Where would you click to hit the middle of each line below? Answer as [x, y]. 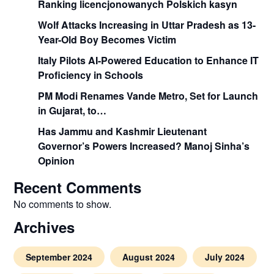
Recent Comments [78, 187]
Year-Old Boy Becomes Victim [107, 39]
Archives [44, 227]
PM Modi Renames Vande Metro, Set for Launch [148, 95]
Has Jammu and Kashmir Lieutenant [123, 131]
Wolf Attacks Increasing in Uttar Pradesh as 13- [147, 24]
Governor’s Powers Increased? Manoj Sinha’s [144, 146]
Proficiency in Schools [91, 75]
